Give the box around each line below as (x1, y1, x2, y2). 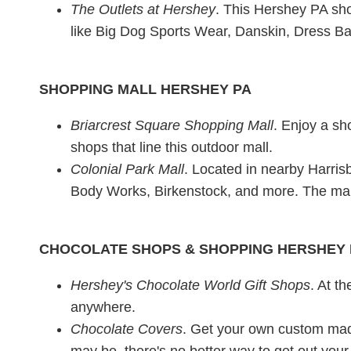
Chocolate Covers (71, 320, 183, 337)
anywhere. (71, 299, 136, 315)
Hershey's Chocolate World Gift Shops (71, 277, 310, 293)
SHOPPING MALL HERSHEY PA (39, 81, 251, 97)
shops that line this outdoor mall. (71, 139, 273, 155)
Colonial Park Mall (71, 161, 184, 177)
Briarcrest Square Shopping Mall (71, 117, 273, 133)
